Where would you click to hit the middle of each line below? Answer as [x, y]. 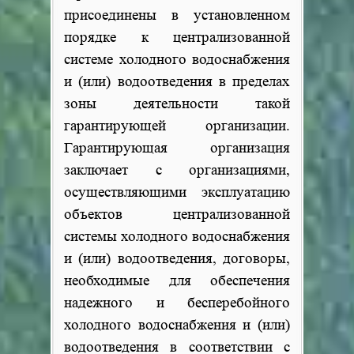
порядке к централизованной [177, 38]
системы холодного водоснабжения [177, 237]
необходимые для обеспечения [177, 281]
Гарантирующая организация [177, 148]
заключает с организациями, [177, 170]
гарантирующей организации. [177, 126]
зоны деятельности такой [177, 104]
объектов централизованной [177, 215]
